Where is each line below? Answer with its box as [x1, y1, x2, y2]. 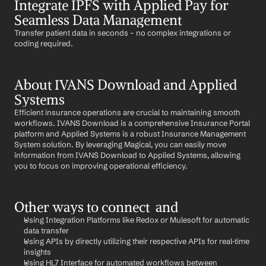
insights [24, 247, 51, 256]
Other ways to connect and [14, 198, 181, 216]
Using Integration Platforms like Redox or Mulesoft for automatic [24, 215, 249, 224]
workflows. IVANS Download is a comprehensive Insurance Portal [14, 118, 250, 128]
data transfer [24, 226, 69, 235]
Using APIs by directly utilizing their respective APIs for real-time [24, 236, 249, 246]
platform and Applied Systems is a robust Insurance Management [14, 129, 246, 138]
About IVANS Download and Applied [14, 76, 237, 93]
